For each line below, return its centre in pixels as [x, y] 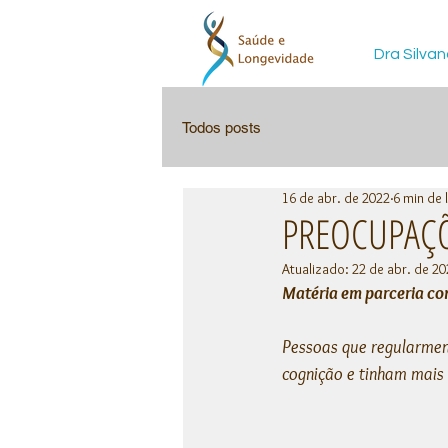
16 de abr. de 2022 [336, 198]
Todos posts [221, 127]
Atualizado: [317, 269]
